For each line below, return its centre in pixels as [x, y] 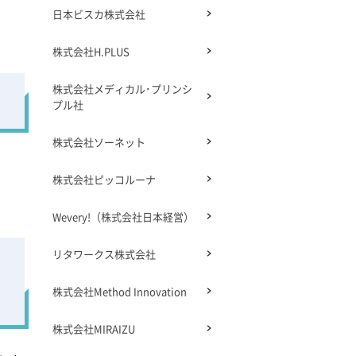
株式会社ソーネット [99, 142]
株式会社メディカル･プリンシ [122, 89]
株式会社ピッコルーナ [104, 180]
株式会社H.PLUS [91, 52]
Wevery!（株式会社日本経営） [123, 217]
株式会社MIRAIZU [94, 329]
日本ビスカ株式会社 [99, 14]
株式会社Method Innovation [120, 292]
